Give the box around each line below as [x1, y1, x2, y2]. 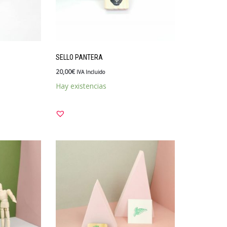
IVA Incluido [76, 68, 105, 75]
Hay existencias [55, 81, 106, 91]
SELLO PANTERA [55, 53, 103, 61]
